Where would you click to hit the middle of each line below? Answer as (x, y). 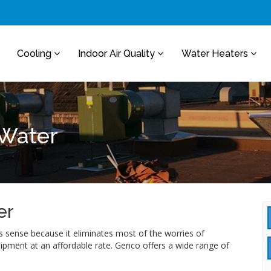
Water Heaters (216, 54)
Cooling (35, 54)
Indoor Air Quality (118, 54)
